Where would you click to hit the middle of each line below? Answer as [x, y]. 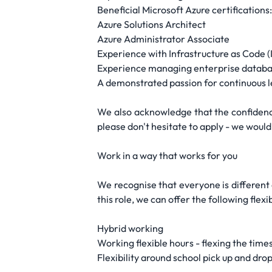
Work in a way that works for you [167, 155]
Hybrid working [130, 228]
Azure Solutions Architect [151, 24]
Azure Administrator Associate [163, 39]
